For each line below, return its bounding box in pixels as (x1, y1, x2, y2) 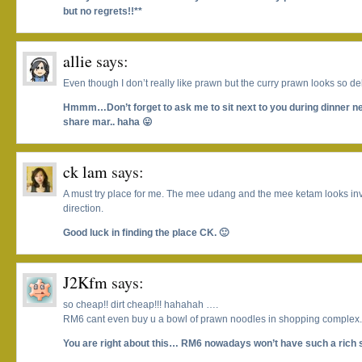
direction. (63, 203, 103, 215)
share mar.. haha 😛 (63, 116, 153, 128)
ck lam (63, 161, 107, 183)
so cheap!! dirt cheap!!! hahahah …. (63, 299, 218, 311)
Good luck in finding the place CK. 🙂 (63, 227, 229, 239)
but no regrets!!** (63, 6, 142, 18)
